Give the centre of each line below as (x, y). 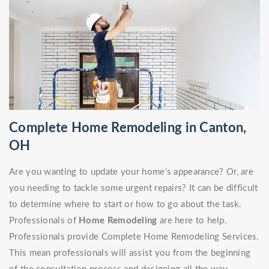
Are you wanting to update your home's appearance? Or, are (131, 172)
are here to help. (193, 221)
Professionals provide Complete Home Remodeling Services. (134, 237)
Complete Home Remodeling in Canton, (128, 128)
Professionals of (44, 221)
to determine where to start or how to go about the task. (125, 205)
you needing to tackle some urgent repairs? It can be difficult (134, 189)
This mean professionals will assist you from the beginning (130, 253)
